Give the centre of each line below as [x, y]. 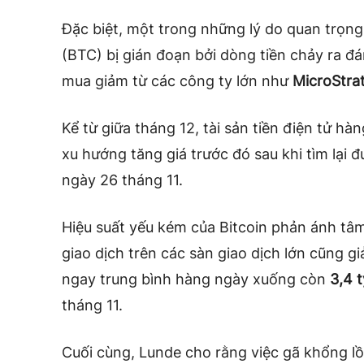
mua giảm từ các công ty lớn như [177, 80]
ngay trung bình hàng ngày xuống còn [196, 279]
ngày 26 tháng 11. [122, 180]
